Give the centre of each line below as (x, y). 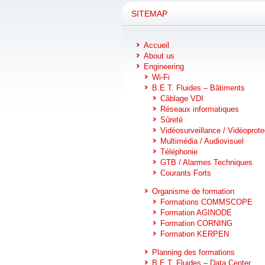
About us (159, 56)
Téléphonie (179, 152)
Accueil (156, 45)
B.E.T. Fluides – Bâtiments (198, 88)
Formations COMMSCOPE (206, 202)
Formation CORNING (196, 223)
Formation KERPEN (195, 234)
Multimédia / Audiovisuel (202, 141)
